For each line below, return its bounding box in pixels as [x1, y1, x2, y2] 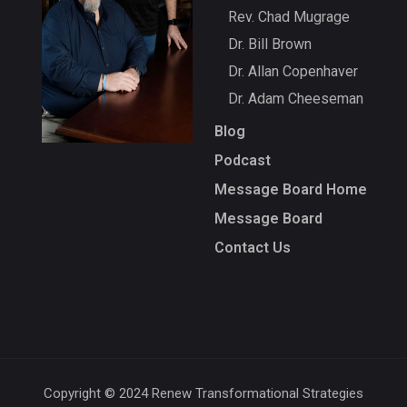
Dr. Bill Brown [228, 35, 312, 53]
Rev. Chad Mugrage [228, 8, 350, 25]
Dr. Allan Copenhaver [228, 63, 358, 80]
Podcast [214, 152, 271, 169]
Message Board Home [214, 181, 367, 198]
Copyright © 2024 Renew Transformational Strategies [44, 385, 363, 402]
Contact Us [214, 239, 291, 256]
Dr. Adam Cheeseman [228, 90, 363, 107]
